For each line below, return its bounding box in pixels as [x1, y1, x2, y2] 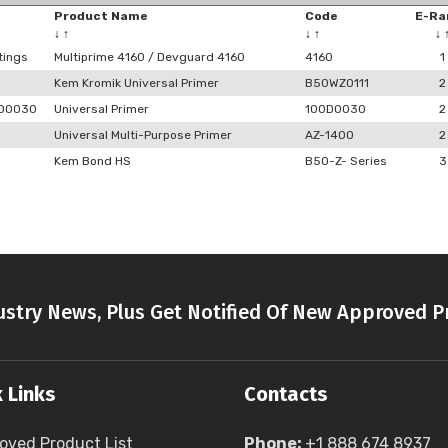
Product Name [54, 9, 148, 23]
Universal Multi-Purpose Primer [54, 128, 232, 142]
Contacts [244, 382, 328, 406]
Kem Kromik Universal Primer [54, 76, 219, 90]
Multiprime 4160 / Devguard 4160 [54, 50, 245, 64]
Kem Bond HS [54, 154, 131, 168]
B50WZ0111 [305, 76, 369, 90]
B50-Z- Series [305, 154, 387, 168]
